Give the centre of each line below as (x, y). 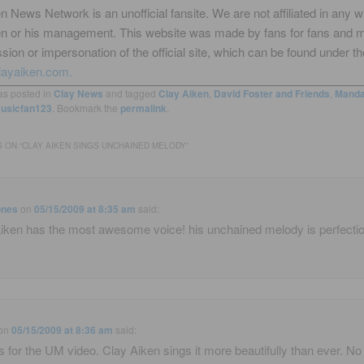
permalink (143, 108)
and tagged (130, 93)
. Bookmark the (86, 107)
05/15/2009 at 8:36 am (63, 330)
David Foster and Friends (271, 93)
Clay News (78, 93)
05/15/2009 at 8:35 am (85, 208)
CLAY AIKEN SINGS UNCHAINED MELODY (104, 146)
